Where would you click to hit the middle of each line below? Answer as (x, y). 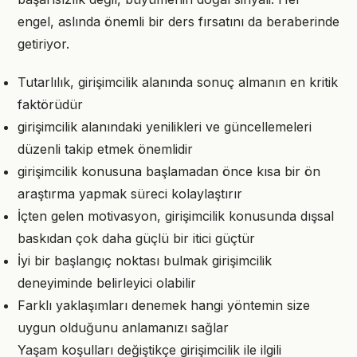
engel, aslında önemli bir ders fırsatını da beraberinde (178, 22)
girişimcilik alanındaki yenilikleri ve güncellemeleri (165, 127)
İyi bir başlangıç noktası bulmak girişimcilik (145, 261)
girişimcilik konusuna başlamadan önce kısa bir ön (169, 171)
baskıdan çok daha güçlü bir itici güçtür (136, 238)
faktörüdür (50, 104)
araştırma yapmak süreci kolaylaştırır (130, 194)
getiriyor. (43, 44)
